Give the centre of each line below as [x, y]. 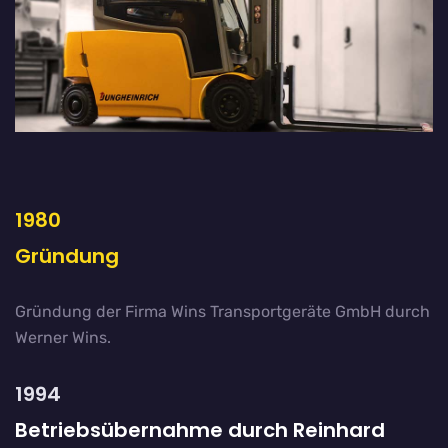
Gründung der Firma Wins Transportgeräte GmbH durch [222, 312]
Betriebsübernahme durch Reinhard [200, 430]
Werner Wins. [63, 338]
